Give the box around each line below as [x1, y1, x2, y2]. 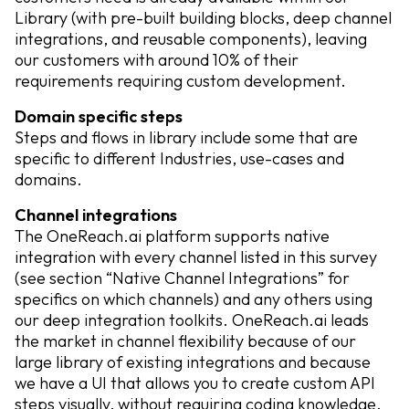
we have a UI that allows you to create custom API [15, 372, 375, 393]
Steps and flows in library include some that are [15, 127, 358, 148]
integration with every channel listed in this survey [15, 246, 377, 267]
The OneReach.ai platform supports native [15, 225, 330, 246]
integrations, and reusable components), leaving [15, 28, 367, 49]
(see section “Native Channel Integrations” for [15, 267, 350, 288]
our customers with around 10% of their [15, 49, 299, 70]
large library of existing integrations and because [15, 351, 371, 372]
